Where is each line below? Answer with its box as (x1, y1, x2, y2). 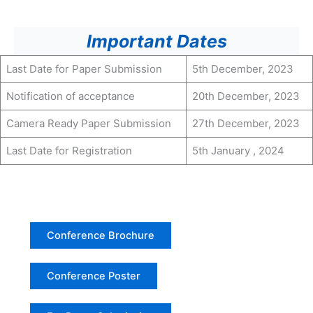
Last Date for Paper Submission (6, 61, 162, 75)
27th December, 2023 (191, 116, 300, 130)
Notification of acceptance (6, 89, 135, 103)
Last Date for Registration (6, 143, 132, 157)
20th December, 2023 (191, 89, 300, 103)
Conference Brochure (46, 229, 154, 242)
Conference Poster (46, 270, 140, 283)
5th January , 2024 (191, 143, 284, 157)
